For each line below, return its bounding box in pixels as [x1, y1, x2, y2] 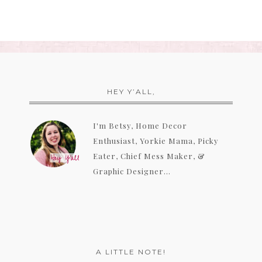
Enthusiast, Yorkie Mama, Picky [93, 136, 219, 146]
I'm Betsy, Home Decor [93, 120, 187, 131]
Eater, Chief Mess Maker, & [93, 151, 205, 161]
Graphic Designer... [93, 166, 171, 177]
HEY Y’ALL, [106, 87, 156, 96]
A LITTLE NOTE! [96, 247, 166, 257]
